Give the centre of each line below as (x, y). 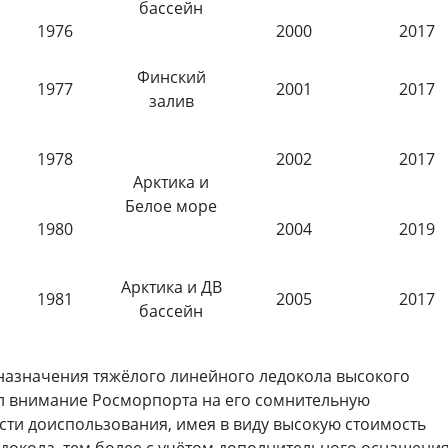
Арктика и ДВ (171, 287)
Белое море (171, 206)
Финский (171, 77)
